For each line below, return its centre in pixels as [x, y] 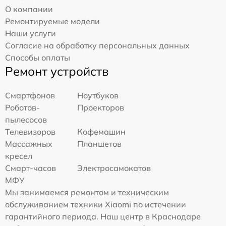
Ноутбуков [98, 95]
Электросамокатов [114, 168]
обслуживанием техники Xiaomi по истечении [96, 204]
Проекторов [101, 107]
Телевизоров [30, 131]
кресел [19, 156]
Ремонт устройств [57, 71]
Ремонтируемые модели [52, 21]
